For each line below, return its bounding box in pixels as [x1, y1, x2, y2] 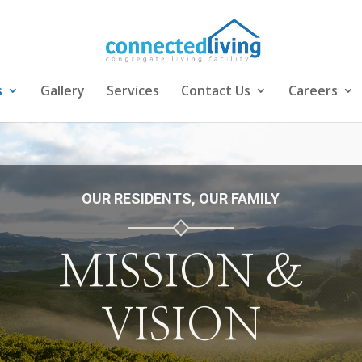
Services [107, 82, 159, 99]
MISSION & [57, 250, 304, 296]
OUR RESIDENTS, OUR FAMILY [82, 189, 280, 207]
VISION [100, 304, 261, 349]
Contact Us [181, 82, 250, 99]
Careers [288, 82, 338, 99]
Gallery [40, 82, 85, 99]
